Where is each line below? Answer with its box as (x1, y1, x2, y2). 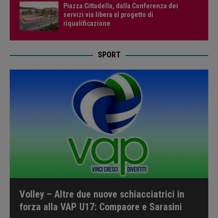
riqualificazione (63, 19, 110, 27)
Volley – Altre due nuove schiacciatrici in (19, 188, 184, 200)
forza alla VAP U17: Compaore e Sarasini (19, 201, 182, 213)
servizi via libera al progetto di (63, 10, 153, 18)
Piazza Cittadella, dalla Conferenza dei (63, 1, 178, 10)
